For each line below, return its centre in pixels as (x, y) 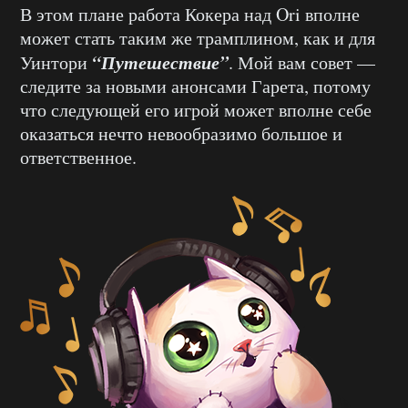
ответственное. (78, 157)
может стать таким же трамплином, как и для (198, 37)
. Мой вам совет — (302, 62)
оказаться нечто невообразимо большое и (181, 133)
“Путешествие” (160, 61)
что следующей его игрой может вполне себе (196, 109)
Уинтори (56, 62)
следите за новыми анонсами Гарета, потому (195, 86)
